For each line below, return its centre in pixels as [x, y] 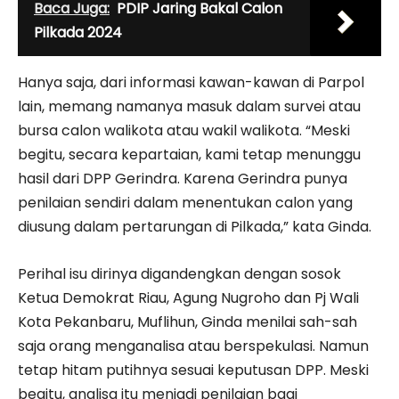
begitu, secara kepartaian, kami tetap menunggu [189, 154]
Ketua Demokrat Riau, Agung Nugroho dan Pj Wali [188, 297]
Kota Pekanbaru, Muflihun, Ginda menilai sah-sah [187, 322]
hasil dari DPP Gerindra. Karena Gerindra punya [183, 178]
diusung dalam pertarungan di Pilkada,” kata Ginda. [195, 226]
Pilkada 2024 [78, 32]
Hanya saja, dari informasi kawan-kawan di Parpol [191, 82]
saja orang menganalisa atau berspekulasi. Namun [193, 346]
